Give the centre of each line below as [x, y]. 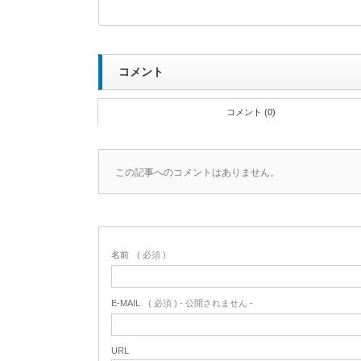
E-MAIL [126, 303]
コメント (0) [251, 112]
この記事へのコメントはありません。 [197, 172]
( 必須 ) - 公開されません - [201, 303]
